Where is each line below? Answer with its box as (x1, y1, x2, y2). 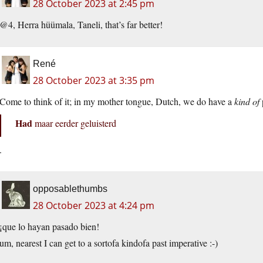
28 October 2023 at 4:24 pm (33, 199, 154, 213)
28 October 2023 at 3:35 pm (33, 74, 154, 87)
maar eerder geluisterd (32, 117, 116, 130)
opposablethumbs (33, 184, 107, 194)
